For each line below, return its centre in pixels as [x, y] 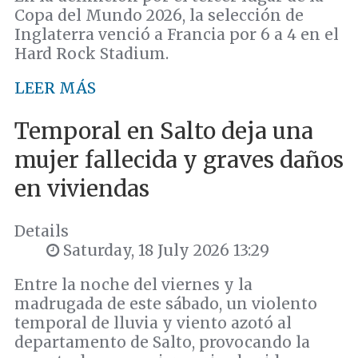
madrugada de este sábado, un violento [166, 303]
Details [42, 231]
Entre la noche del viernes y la [133, 284]
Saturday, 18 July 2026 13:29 [164, 250]
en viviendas [82, 188]
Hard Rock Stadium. [91, 54]
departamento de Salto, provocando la [162, 342]
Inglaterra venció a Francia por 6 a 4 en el [177, 35]
